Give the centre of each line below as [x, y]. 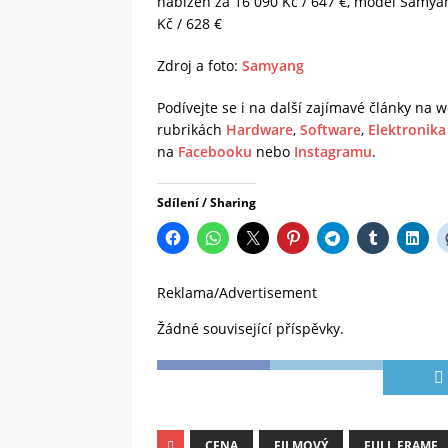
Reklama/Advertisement [237, 293]
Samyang [273, 66]
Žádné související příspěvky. [250, 329]
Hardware [259, 130]
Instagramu [333, 152]
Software [330, 130]
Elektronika [407, 130]
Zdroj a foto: [199, 66]
